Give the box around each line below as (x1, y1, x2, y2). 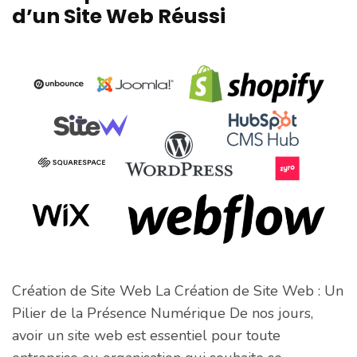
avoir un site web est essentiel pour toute (12, 326, 280, 346)
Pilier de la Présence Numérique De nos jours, (12, 304, 313, 324)
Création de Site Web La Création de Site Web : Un (12, 281, 343, 301)
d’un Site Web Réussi (12, 2, 226, 30)
